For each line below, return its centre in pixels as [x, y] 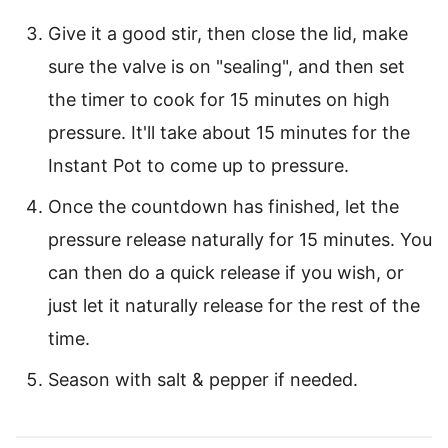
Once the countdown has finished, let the [223, 207]
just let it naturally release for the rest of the [234, 306]
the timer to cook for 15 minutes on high [219, 100]
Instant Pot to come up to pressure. [198, 166]
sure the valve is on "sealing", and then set [226, 67]
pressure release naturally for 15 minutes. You [240, 240]
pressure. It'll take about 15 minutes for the [229, 133]
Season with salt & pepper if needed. [203, 380]
